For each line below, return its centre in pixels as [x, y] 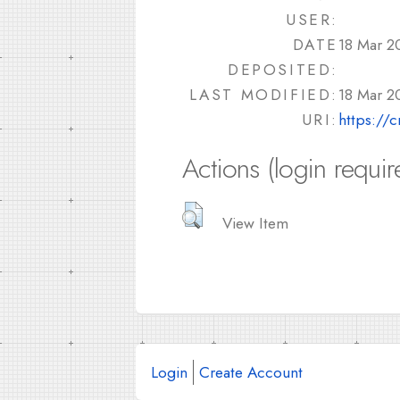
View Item [256, 222]
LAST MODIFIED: [263, 95]
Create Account [251, 371]
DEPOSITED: [283, 70]
